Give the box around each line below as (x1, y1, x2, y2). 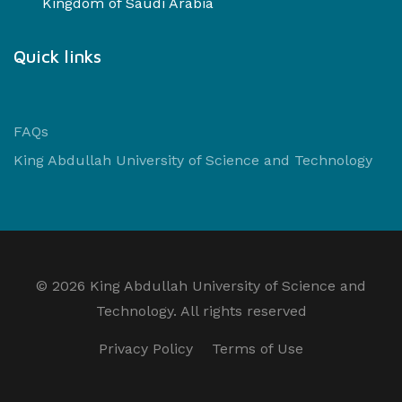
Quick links (13, 45, 101, 66)
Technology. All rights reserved (95, 301, 307, 319)
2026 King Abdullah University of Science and (52, 276, 366, 294)
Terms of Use (212, 339, 303, 357)
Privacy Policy (99, 339, 193, 357)
